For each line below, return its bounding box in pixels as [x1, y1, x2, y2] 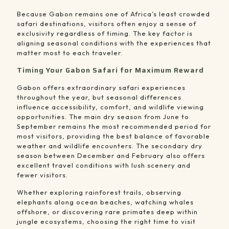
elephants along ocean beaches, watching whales [17, 198, 194, 207]
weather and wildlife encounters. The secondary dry [17, 142, 202, 150]
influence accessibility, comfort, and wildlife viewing [17, 103, 204, 111]
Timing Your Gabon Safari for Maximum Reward [17, 64, 204, 76]
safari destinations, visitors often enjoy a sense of [17, 19, 196, 28]
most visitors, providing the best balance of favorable [17, 132, 210, 141]
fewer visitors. [17, 171, 68, 179]
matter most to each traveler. [17, 49, 123, 57]
